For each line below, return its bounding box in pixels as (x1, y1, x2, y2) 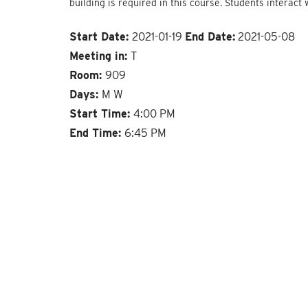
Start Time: (69, 107, 133, 120)
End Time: (69, 126, 124, 140)
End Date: (184, 30, 235, 43)
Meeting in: (69, 49, 131, 63)
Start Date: (69, 30, 132, 43)
